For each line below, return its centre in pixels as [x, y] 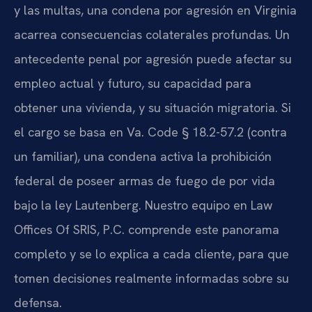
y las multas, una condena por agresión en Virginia [155, 10]
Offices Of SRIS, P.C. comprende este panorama [147, 229]
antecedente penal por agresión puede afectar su [153, 58]
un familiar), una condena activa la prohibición [143, 156]
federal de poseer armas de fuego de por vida [145, 180]
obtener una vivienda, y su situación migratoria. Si [153, 107]
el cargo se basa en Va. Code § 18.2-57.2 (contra [150, 132]
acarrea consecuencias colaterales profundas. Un [152, 34]
